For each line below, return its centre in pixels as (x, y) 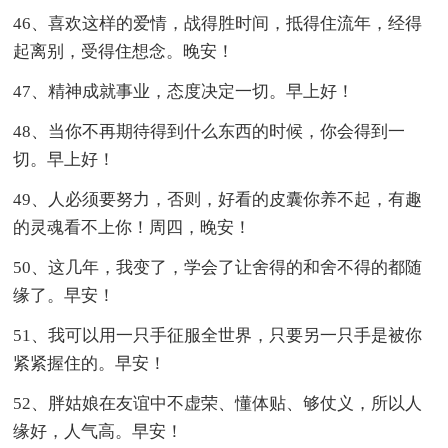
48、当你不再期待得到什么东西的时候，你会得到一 (209, 131)
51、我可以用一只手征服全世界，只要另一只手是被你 (218, 335)
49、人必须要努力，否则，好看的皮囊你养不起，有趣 (218, 199)
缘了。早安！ (64, 295)
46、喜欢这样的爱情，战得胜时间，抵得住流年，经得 (218, 23)
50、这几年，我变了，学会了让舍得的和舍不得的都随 (218, 267)
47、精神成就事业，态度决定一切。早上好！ (184, 91)
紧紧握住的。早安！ (90, 363)
